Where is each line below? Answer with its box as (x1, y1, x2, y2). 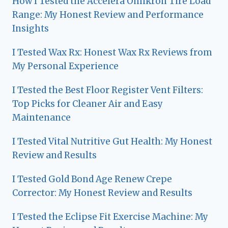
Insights (12, 22, 49, 34)
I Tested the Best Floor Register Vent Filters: (12, 84, 203, 96)
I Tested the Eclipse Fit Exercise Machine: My (12, 211, 208, 222)
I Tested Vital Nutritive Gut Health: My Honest (12, 135, 212, 147)
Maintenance (12, 111, 71, 123)
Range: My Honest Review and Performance (12, 9, 204, 20)
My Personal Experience (12, 60, 119, 72)
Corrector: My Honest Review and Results (12, 187, 192, 198)
